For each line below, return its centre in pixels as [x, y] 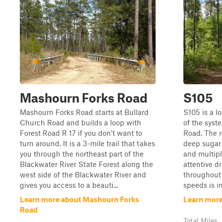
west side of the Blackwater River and [83, 174]
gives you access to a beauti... [69, 185]
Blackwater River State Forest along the [86, 164]
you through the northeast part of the [82, 154]
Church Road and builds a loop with [81, 122]
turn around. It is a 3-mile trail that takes [87, 143]
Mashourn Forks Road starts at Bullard [84, 112]
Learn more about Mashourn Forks [80, 199]
